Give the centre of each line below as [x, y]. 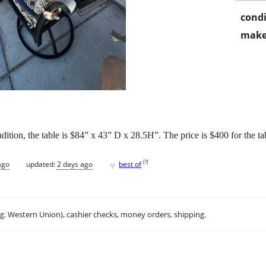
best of [130, 164]
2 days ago [75, 164]
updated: [42, 164]
